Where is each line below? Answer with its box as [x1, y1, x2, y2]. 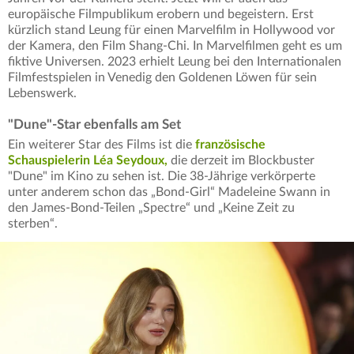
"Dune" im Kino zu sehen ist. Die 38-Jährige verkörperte [8, 170, 315, 183]
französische [195, 138, 265, 152]
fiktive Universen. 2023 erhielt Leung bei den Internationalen [8, 55, 341, 69]
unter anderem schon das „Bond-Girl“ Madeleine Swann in [8, 186, 330, 199]
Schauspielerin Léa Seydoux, [8, 154, 168, 168]
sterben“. [8, 217, 58, 231]
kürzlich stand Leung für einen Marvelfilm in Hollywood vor [8, 24, 335, 37]
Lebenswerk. [8, 87, 77, 100]
